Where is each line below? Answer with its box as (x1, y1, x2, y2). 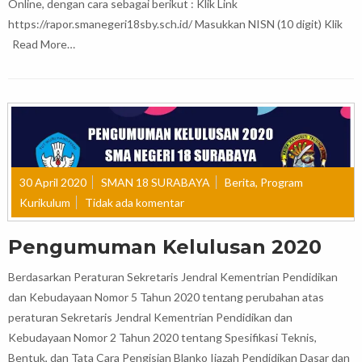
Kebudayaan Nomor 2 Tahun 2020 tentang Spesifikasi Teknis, (8, 330, 317, 345)
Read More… (12, 36, 75, 51)
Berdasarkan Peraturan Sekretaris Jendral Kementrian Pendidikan (8, 270, 338, 284)
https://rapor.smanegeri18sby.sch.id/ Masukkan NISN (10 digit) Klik (8, 16, 343, 31)
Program (260, 175, 303, 190)
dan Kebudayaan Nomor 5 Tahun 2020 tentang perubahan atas (8, 290, 324, 305)
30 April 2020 (19, 175, 86, 190)
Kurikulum (19, 196, 70, 210)
